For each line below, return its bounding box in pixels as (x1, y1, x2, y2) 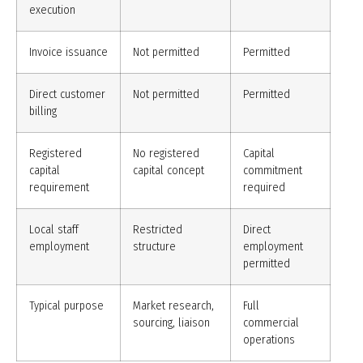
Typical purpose (29, 299, 104, 314)
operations (243, 333, 295, 348)
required (243, 181, 285, 195)
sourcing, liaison (133, 316, 210, 331)
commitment (243, 164, 302, 178)
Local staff (29, 223, 79, 237)
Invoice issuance (29, 45, 108, 60)
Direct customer (29, 88, 105, 102)
